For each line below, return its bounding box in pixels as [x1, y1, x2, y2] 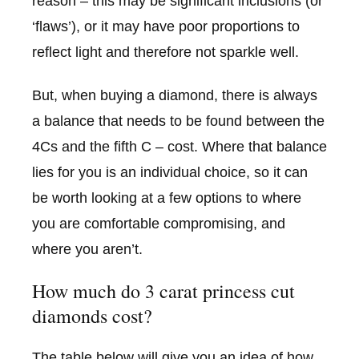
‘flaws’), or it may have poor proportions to [32, 18, 300, 34]
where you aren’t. [32, 240, 143, 257]
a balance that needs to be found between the [32, 112, 325, 129]
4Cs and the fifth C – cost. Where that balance [32, 138, 327, 155]
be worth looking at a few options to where [32, 189, 301, 206]
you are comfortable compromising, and [32, 215, 285, 232]
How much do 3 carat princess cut [32, 278, 295, 305]
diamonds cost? [32, 303, 152, 329]
